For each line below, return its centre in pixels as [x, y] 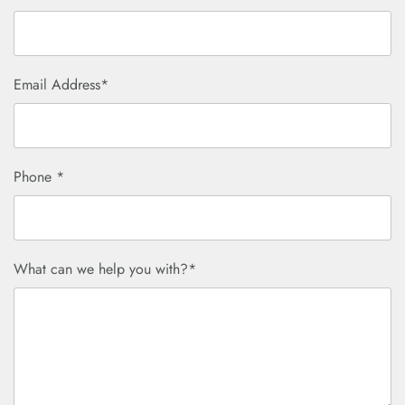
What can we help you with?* [105, 269]
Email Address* [61, 85]
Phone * [39, 177]
